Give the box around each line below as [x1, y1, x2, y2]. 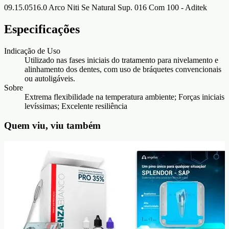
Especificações [4, 22, 80, 36]
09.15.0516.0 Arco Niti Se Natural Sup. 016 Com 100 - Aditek [4, 3, 207, 12]
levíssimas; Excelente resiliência [25, 101, 127, 110]
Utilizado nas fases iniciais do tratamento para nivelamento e [25, 55, 218, 64]
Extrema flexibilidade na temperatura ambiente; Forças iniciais [25, 92, 224, 101]
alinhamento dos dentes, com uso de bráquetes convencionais [25, 64, 221, 74]
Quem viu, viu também [4, 120, 101, 131]
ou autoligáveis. [25, 74, 75, 83]
